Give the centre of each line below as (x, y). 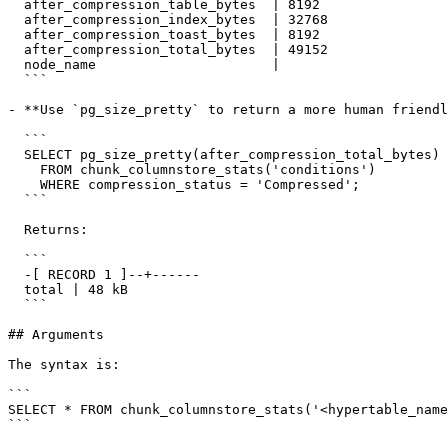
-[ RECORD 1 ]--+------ (16, 274)
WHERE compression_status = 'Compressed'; (24, 184)
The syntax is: (64, 364)
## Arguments (56, 334)
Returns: (16, 229)
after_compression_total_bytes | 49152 (16, 49)
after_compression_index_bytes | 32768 (16, 19)
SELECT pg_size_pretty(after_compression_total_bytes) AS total (16, 154)
